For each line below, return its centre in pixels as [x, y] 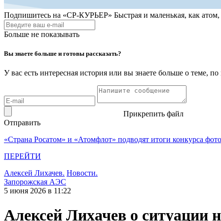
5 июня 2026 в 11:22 [37, 191]
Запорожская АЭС [35, 182]
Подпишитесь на [32, 15]
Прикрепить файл [153, 114]
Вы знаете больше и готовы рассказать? [63, 54]
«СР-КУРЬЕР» [87, 15]
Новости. [82, 173]
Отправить [22, 123]
